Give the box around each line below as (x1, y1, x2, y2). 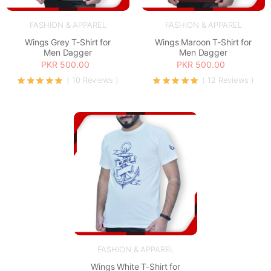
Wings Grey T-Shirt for (25, 36, 111, 47)
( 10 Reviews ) (67, 75, 119, 85)
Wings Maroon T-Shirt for (155, 36, 252, 47)
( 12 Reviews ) (202, 75, 254, 85)
